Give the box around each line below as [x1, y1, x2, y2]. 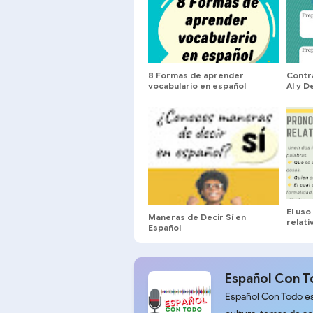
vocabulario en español [148, 80, 246, 91]
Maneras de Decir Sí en [148, 211, 246, 222]
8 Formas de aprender [148, 69, 244, 80]
